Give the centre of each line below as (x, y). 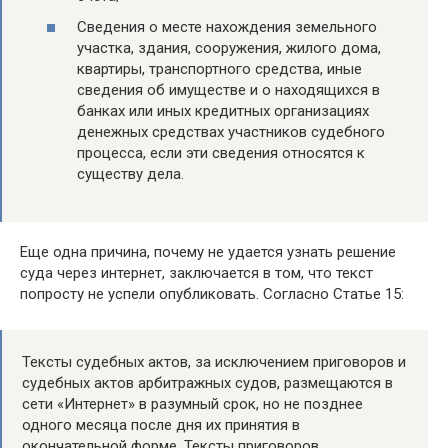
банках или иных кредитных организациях (223, 111)
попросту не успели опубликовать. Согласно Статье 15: (212, 294)
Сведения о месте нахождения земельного (227, 27)
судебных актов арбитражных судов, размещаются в (207, 383)
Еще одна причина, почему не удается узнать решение (208, 252)
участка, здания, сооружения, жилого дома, (229, 48)
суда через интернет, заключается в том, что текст (196, 273)
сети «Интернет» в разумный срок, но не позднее (192, 404)
